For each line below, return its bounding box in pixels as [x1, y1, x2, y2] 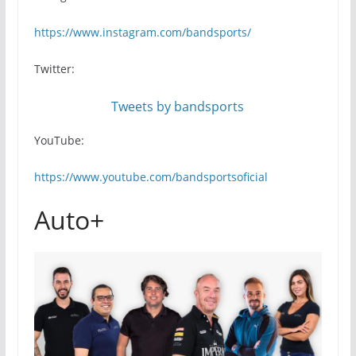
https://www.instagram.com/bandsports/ [33, 24, 251, 40]
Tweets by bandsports [111, 97, 245, 115]
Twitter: [33, 60, 75, 76]
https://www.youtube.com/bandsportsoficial [33, 168, 268, 184]
